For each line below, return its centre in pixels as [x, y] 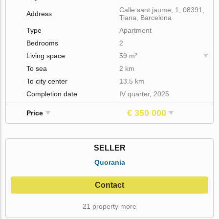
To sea [37, 68]
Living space [46, 55]
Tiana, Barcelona [146, 17]
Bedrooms [43, 43]
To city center [47, 81]
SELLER [109, 148]
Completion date [52, 94]
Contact [109, 185]
